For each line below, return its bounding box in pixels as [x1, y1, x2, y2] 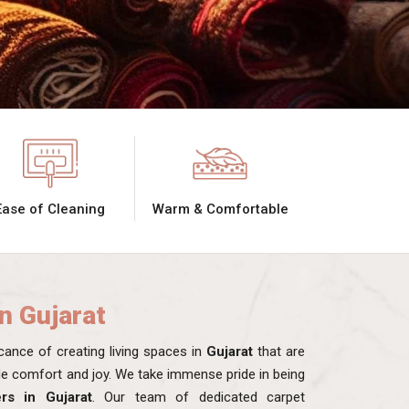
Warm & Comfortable [152, 200, 288, 217]
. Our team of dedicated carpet [91, 388, 305, 405]
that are [253, 342, 305, 360]
